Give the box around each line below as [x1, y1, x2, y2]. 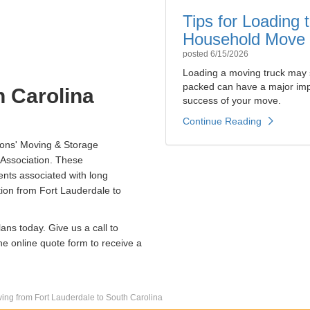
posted [183, 49, 210, 60]
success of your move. [183, 95, 281, 107]
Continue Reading [183, 116, 262, 127]
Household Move [183, 30, 305, 49]
